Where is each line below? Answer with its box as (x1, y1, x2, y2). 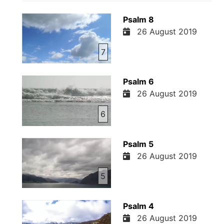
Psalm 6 (122, 76, 154, 87)
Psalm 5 (122, 138, 153, 149)
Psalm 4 (122, 200, 154, 211)
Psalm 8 (122, 14, 154, 25)
